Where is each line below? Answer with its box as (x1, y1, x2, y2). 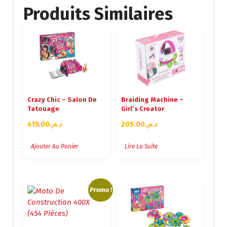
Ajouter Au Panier (31, 143, 79, 150)
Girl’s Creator (121, 104, 165, 112)
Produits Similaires (23, 4, 173, 25)
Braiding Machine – (121, 95, 184, 103)
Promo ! (89, 186, 112, 194)
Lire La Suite (125, 143, 158, 150)
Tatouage (27, 104, 59, 112)
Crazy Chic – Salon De (27, 95, 97, 103)
